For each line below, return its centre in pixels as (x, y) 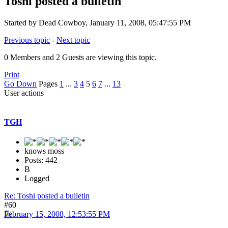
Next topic (73, 40)
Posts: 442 (41, 160)
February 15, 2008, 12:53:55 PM (57, 214)
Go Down (20, 83)
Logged (37, 179)
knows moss (44, 151)
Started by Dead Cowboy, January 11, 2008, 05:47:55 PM (97, 22)
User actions (24, 93)
